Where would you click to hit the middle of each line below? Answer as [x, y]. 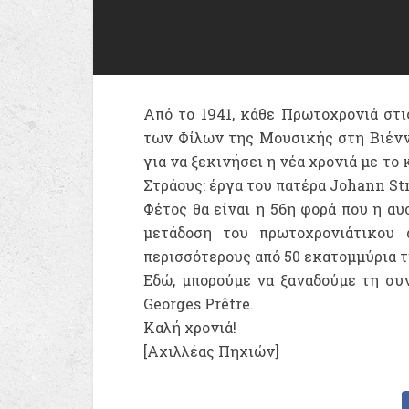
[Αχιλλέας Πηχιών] [211, 351]
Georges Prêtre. [199, 304]
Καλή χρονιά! [190, 327]
